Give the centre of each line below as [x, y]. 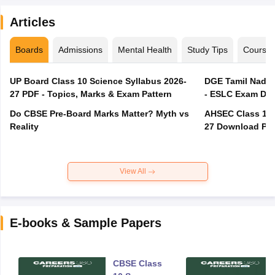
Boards [29, 50]
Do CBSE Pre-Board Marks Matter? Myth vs [99, 114]
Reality [24, 127]
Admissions [80, 50]
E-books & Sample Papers [85, 223]
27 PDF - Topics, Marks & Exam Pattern [91, 94]
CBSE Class [137, 264]
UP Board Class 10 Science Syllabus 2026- [98, 81]
